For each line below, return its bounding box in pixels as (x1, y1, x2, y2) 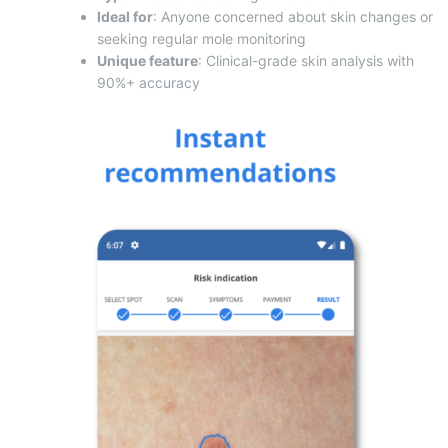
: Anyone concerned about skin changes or (153, 7, 433, 25)
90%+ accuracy (97, 73, 200, 91)
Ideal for (97, 7, 153, 25)
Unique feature (97, 51, 198, 69)
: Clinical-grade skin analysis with (198, 51, 414, 69)
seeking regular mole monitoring (97, 29, 306, 47)
